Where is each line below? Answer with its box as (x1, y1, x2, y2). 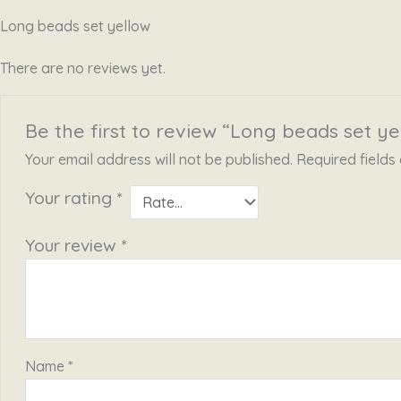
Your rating (24, 187, 116, 209)
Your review (24, 235, 121, 257)
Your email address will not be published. (24, 150, 293, 169)
